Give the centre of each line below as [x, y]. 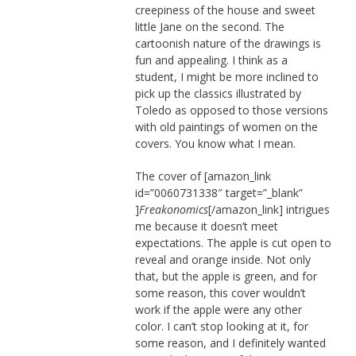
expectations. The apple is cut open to [233, 242]
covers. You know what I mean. [215, 143]
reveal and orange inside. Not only [222, 259]
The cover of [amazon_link [203, 176]
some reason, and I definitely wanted [230, 342]
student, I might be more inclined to [226, 76]
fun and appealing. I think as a [211, 60]
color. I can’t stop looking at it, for [221, 326]
